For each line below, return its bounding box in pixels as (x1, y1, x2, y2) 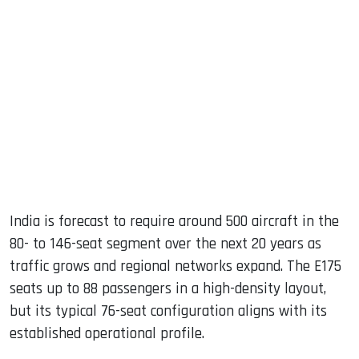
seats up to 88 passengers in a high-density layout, (10, 279, 326, 300)
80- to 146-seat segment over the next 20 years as (10, 234, 321, 255)
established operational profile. (10, 324, 204, 345)
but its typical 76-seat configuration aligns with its (10, 301, 327, 322)
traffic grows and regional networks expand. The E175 (10, 256, 341, 277)
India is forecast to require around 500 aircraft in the (10, 212, 339, 232)
